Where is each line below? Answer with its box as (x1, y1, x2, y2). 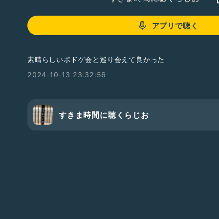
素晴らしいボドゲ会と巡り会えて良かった (27, 55, 165, 64)
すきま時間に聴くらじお (59, 110, 149, 120)
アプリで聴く (152, 21, 198, 30)
